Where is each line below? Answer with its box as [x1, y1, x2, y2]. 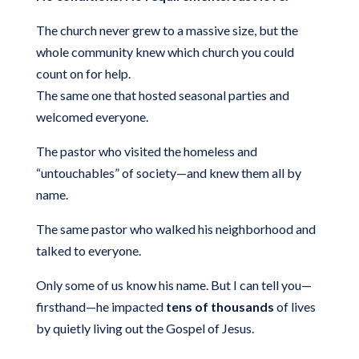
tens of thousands [165, 298, 274, 314]
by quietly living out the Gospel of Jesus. [35, 320, 254, 336]
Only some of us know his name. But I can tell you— [35, 276, 312, 292]
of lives [273, 298, 316, 314]
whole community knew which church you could [35, 43, 294, 59]
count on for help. [35, 65, 131, 81]
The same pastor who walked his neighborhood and [35, 220, 316, 236]
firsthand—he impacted [35, 298, 166, 314]
